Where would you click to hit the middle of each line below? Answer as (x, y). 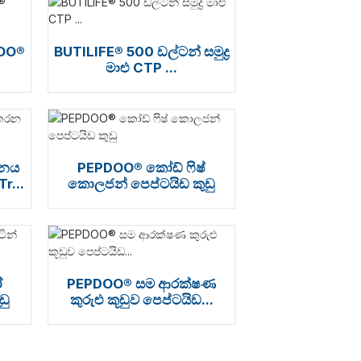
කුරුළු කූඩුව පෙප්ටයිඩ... (141, 300)
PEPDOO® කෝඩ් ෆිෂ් (142, 168)
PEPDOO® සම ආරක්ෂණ (142, 284)
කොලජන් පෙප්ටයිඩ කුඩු (142, 184)
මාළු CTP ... (142, 68)
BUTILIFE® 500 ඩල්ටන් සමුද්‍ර (141, 52)
